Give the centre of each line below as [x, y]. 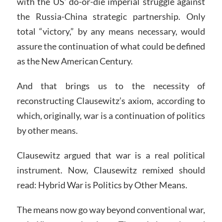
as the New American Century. [75, 61]
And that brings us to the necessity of [111, 86]
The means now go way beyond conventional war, [111, 209]
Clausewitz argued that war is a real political [111, 155]
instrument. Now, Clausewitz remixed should [111, 170]
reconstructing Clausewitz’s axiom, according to [111, 101]
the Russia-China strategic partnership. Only [111, 17]
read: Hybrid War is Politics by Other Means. [102, 185]
